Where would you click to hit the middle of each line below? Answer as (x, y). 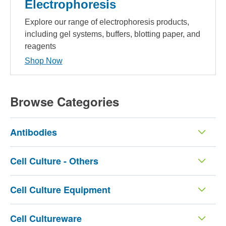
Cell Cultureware (46, 218)
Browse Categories (64, 101)
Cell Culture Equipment (60, 189)
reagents (40, 46)
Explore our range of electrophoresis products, (107, 22)
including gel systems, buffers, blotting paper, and (112, 34)
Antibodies (33, 132)
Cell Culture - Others (54, 161)
